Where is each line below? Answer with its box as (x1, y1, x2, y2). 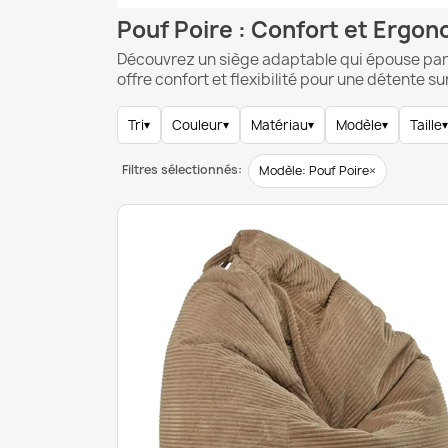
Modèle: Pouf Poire (259, 162, 369, 179)
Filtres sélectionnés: (122, 161, 242, 178)
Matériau (251, 116, 308, 134)
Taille (410, 116, 442, 134)
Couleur (172, 116, 223, 134)
